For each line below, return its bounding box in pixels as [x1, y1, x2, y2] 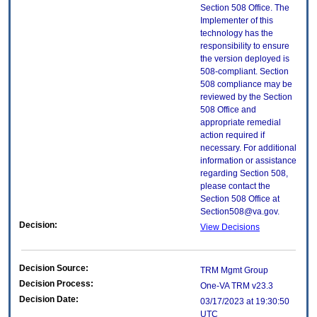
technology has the [200, 28, 273, 39]
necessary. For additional [200, 143, 296, 154]
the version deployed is [200, 54, 289, 64]
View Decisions [200, 222, 260, 233]
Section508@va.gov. [200, 207, 279, 217]
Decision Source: [19, 263, 88, 274]
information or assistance [200, 156, 296, 166]
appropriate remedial [200, 117, 281, 128]
